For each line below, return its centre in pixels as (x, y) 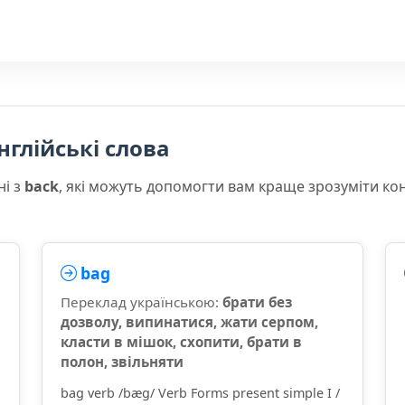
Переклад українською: (141, 302)
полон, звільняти (122, 362)
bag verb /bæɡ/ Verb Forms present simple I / (200, 393)
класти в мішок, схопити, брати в (181, 342)
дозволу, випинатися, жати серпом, (189, 322)
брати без (257, 302)
